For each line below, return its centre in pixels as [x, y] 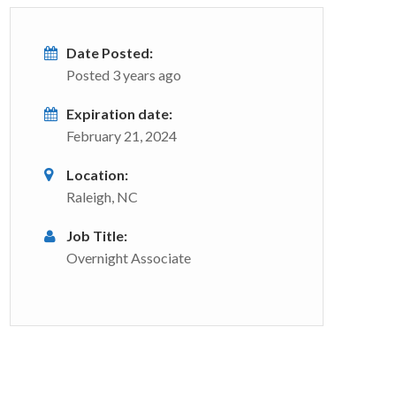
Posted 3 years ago [124, 75]
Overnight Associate [129, 258]
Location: [97, 175]
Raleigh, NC [102, 197]
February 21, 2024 [122, 136]
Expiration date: [119, 114]
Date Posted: [110, 53]
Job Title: [97, 236]
